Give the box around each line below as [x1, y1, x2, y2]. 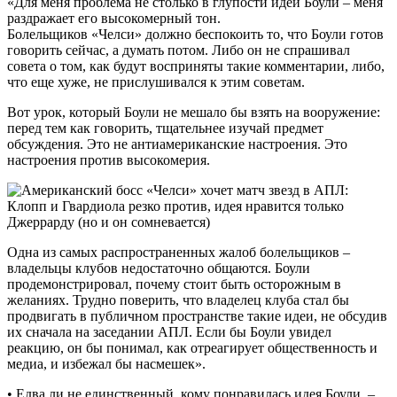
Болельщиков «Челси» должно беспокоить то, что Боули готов [7, 26, 384, 42]
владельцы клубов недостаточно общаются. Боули [7, 260, 310, 276]
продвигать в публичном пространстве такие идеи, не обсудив [7, 307, 387, 323]
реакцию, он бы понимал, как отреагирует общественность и [7, 339, 378, 355]
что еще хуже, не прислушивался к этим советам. [7, 74, 305, 90]
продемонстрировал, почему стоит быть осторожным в [7, 276, 341, 292]
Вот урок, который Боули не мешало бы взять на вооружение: [7, 104, 380, 120]
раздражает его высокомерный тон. [7, 10, 221, 26]
